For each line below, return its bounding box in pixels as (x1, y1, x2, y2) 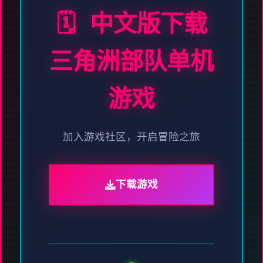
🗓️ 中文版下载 (56, 12, 207, 39)
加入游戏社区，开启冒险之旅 (63, 131, 200, 143)
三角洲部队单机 (49, 49, 214, 76)
